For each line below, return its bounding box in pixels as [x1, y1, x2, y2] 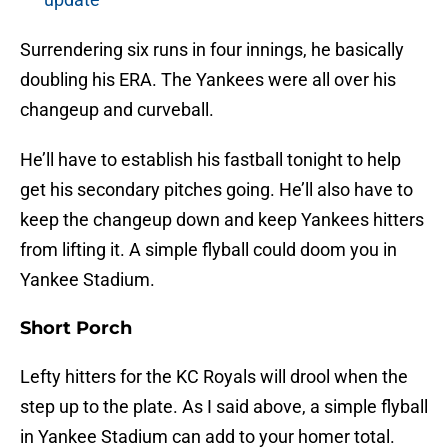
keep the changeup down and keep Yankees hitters [20, 209, 424, 231]
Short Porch [20, 317, 132, 340]
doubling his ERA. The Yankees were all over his [20, 69, 396, 91]
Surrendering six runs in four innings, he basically [20, 39, 404, 61]
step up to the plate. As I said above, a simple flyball [20, 396, 428, 418]
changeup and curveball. [20, 99, 214, 121]
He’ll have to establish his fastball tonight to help [20, 149, 401, 171]
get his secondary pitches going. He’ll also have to [20, 179, 413, 201]
